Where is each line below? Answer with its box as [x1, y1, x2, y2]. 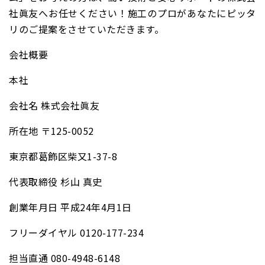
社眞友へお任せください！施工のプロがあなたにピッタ [9, 6, 256, 21]
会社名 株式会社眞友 [9, 98, 99, 113]
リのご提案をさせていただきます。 [9, 22, 164, 37]
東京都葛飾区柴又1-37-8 [9, 149, 117, 164]
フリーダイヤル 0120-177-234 [9, 225, 144, 240]
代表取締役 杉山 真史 [9, 174, 102, 189]
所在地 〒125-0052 [9, 124, 94, 138]
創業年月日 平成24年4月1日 [9, 200, 132, 215]
